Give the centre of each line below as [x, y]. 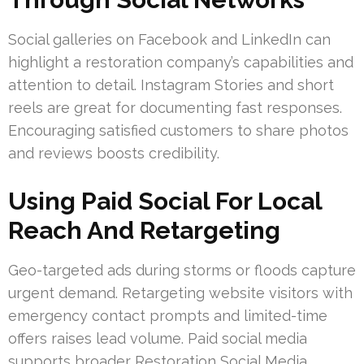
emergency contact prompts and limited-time [168, 315]
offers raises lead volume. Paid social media [158, 338]
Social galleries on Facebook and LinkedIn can [169, 39]
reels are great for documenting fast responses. [175, 107]
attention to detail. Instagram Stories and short [171, 84]
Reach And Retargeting [144, 230]
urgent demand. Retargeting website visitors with [180, 292]
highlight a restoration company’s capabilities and [181, 62]
